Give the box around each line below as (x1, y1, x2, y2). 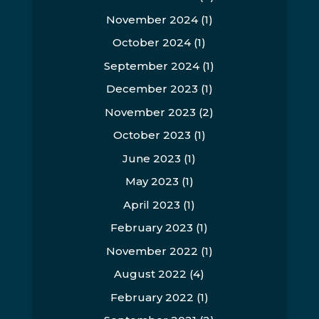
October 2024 (113, 36, 192, 49)
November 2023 (105, 105, 197, 119)
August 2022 (114, 267, 187, 281)
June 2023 (122, 151, 182, 165)
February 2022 (110, 290, 194, 304)
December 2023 (105, 82, 198, 95)
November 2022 (105, 244, 198, 258)
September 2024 (104, 58, 200, 73)
